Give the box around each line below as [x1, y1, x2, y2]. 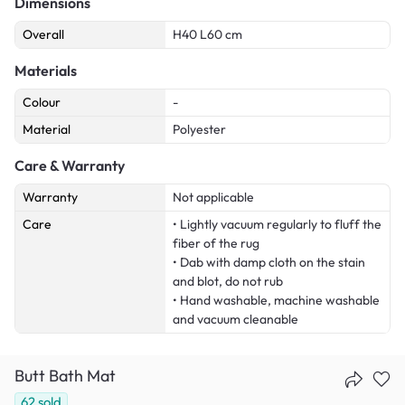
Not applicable [173, 188, 254, 205]
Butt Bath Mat [14, 364, 116, 386]
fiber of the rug [173, 234, 259, 251]
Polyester [173, 120, 226, 137]
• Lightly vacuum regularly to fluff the [173, 215, 381, 232]
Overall [23, 25, 64, 42]
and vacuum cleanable [173, 310, 298, 327]
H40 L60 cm [173, 25, 242, 42]
